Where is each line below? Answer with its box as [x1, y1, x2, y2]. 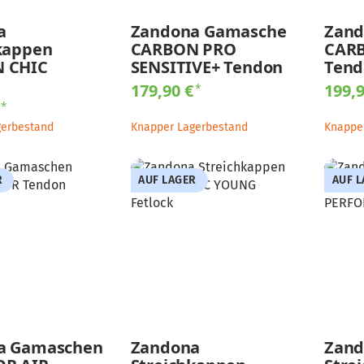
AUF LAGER [138, 173, 197, 188]
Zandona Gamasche [130, 19, 287, 42]
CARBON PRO [130, 37, 236, 60]
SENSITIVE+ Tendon [130, 55, 284, 78]
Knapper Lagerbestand [130, 119, 248, 134]
